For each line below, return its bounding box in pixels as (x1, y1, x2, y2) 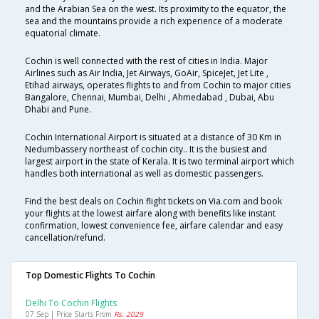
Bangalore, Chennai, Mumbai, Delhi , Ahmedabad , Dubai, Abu (25, 91, 274, 104)
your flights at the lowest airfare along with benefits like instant (25, 207, 276, 220)
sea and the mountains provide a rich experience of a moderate (25, 15, 283, 28)
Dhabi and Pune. (25, 103, 91, 116)
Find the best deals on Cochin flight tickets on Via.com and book (25, 195, 282, 208)
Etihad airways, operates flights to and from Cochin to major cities (25, 79, 291, 92)
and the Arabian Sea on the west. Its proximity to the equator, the (25, 3, 286, 16)
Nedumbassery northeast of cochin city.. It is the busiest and (25, 143, 267, 156)
